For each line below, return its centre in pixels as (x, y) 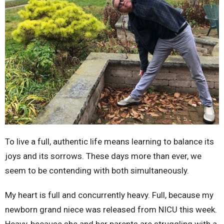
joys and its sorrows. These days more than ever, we (103, 156)
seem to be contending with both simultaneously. (98, 170)
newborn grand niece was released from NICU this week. (111, 209)
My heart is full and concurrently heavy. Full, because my (109, 195)
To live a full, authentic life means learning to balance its (109, 141)
